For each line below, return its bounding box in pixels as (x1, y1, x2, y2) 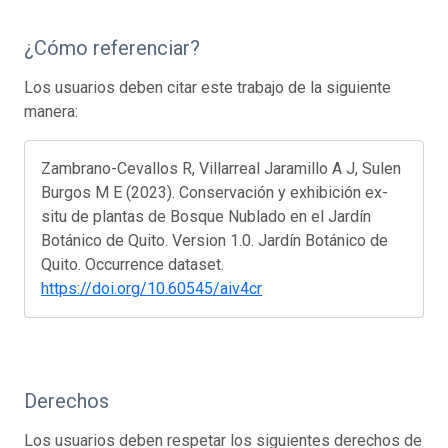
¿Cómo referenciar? (24, 36, 200, 61)
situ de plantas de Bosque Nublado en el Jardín (41, 207, 371, 227)
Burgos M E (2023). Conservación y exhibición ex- (41, 183, 388, 203)
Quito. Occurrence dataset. (41, 255, 224, 275)
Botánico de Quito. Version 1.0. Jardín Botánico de (41, 231, 388, 251)
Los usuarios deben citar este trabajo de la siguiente (24, 78, 391, 98)
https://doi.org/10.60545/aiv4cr (41, 279, 262, 299)
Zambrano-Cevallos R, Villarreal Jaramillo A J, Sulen (41, 159, 401, 179)
